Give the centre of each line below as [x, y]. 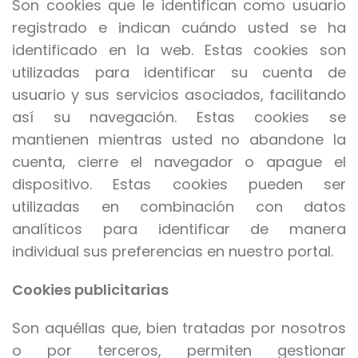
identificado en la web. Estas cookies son [179, 50]
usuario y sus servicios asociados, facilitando [179, 95]
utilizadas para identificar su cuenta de [179, 73]
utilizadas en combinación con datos [179, 207]
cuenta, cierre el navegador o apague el [179, 162]
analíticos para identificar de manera [179, 229]
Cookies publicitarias [90, 290]
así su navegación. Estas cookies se [179, 117]
